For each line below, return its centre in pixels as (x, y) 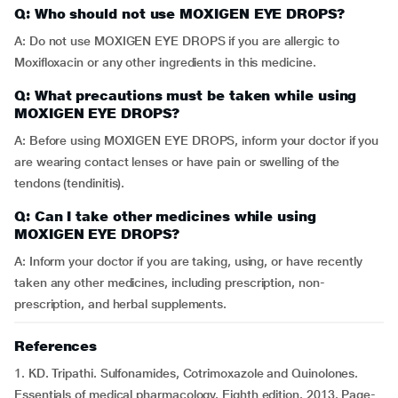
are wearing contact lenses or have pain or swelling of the (177, 162)
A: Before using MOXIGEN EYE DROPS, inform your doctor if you (197, 140)
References (56, 346)
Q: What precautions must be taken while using (186, 96)
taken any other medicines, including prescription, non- (170, 283)
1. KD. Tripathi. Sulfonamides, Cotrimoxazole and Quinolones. (187, 373)
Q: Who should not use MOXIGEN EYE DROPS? (179, 14)
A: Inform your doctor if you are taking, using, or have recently (188, 261)
